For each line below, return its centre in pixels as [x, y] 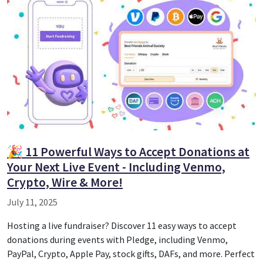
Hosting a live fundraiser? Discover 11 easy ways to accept [122, 225]
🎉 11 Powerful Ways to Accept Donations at [128, 152]
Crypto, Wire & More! [65, 182]
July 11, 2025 [32, 202]
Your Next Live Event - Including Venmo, [116, 167]
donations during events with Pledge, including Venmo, [117, 240]
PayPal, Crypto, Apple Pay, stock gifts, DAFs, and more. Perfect [131, 254]
